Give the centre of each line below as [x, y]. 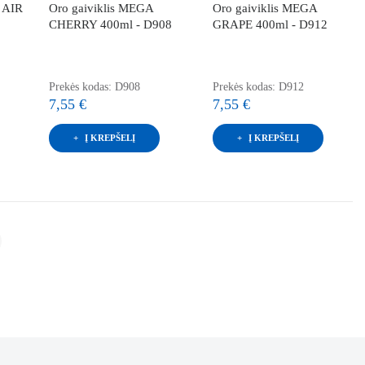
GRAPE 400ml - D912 [270, 24]
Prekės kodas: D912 [259, 86]
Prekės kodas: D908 [94, 86]
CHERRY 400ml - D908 [110, 24]
